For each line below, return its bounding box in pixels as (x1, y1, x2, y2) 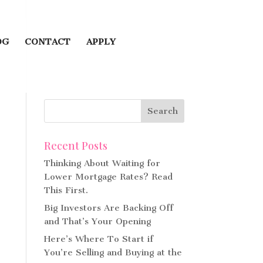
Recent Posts (43, 139, 107, 153)
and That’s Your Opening (43, 216, 151, 227)
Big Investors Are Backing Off (43, 203, 173, 213)
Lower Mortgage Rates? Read (43, 171, 173, 182)
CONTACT (25, 36, 71, 47)
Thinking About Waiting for (43, 158, 160, 168)
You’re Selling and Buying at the (43, 247, 182, 258)
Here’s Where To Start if (43, 234, 153, 244)
